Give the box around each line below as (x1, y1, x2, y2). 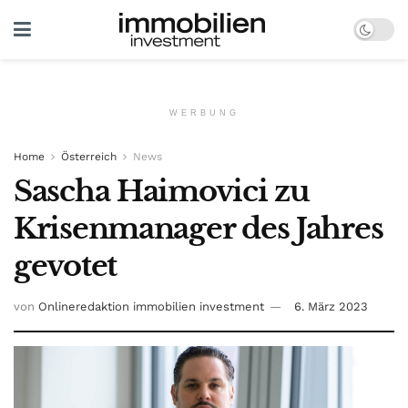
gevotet (14, 248, 117, 284)
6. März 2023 (294, 299, 368, 313)
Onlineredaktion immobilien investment (38, 299, 264, 313)
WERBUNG (168, 108, 240, 117)
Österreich (61, 150, 117, 163)
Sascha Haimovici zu (14, 173, 310, 209)
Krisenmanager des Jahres (14, 210, 383, 247)
